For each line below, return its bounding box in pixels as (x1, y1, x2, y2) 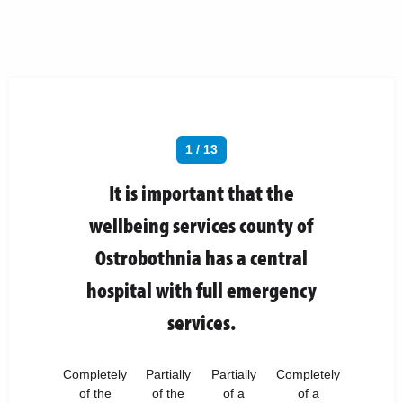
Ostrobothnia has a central (94, 243, 308, 271)
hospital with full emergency (85, 275, 317, 303)
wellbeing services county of (89, 210, 314, 238)
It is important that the (108, 178, 294, 206)
